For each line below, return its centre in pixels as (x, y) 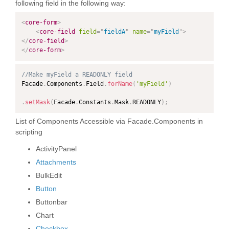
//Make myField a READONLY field (77, 75)
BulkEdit (49, 175)
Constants (95, 102)
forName (120, 84)
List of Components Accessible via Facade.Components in (109, 121)
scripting (29, 132)
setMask (38, 102)
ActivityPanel (56, 149)
